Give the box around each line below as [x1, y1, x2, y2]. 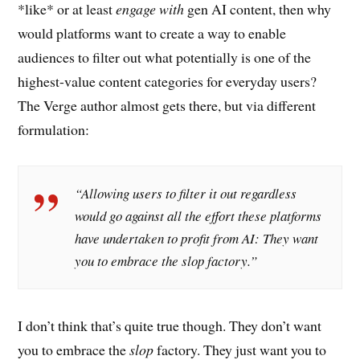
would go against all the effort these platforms [75, 207, 322, 226]
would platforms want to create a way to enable [18, 23, 287, 43]
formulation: [18, 120, 90, 140]
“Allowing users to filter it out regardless [75, 184, 297, 203]
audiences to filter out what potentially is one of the [18, 47, 312, 67]
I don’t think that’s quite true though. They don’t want [18, 316, 322, 336]
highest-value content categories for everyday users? [18, 72, 317, 92]
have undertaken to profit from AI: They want [75, 229, 319, 248]
